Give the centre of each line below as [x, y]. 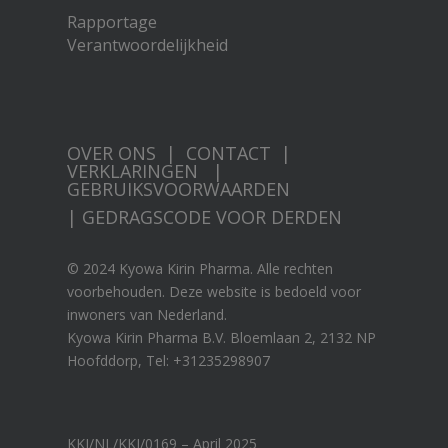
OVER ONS [112, 152]
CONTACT [229, 152]
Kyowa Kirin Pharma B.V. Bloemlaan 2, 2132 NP [222, 337]
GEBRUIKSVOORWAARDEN [179, 188]
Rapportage [112, 21]
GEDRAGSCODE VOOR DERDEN [212, 216]
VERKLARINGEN [135, 170]
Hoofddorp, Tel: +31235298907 [169, 360]
